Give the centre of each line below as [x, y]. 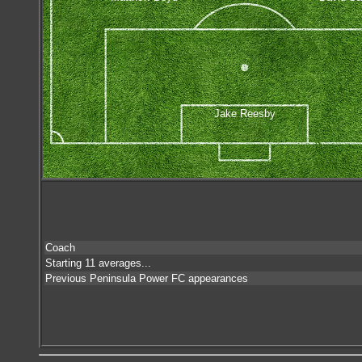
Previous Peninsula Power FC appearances [147, 278]
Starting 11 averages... [98, 263]
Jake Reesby [245, 113]
